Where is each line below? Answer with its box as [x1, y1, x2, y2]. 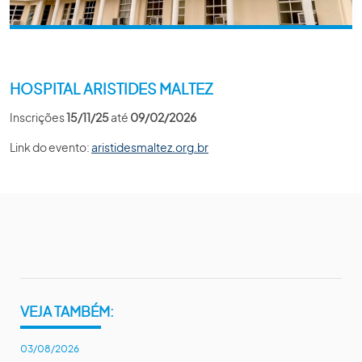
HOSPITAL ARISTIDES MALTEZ [10, 79, 213, 98]
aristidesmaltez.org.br [91, 140, 208, 154]
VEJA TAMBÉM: [20, 302, 114, 320]
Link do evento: [10, 140, 91, 154]
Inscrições [10, 110, 66, 124]
